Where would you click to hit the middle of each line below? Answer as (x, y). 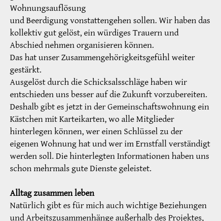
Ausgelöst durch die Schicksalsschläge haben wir (98, 82)
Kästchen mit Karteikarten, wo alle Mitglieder (92, 119)
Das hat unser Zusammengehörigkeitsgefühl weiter (102, 58)
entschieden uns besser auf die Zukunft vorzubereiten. (109, 95)
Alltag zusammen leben (52, 193)
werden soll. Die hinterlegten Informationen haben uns (110, 156)
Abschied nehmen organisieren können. (82, 45)
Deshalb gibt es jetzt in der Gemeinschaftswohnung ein (110, 107)
